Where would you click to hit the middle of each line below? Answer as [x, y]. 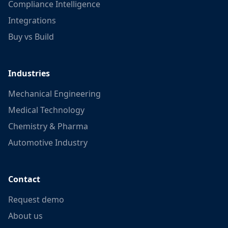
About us [25, 216]
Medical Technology [46, 110]
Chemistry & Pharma [48, 126]
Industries [29, 73]
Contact [24, 179]
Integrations [32, 20]
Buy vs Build [31, 37]
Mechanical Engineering [54, 94]
